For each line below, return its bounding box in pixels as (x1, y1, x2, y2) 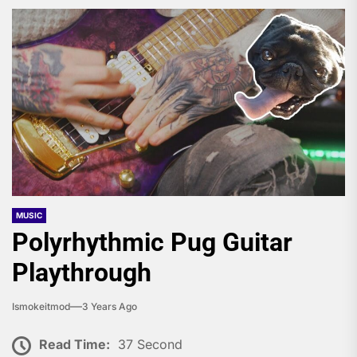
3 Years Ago (82, 300, 137, 313)
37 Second (118, 336, 182, 353)
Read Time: (39, 336, 110, 353)
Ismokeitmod (12, 300, 70, 313)
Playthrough (12, 257, 151, 288)
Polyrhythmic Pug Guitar (12, 227, 292, 258)
